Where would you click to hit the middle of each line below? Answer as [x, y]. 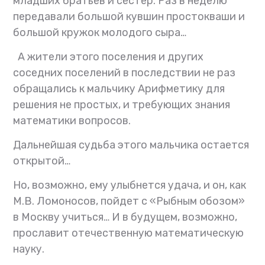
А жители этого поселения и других [109, 57]
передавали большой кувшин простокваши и [129, 17]
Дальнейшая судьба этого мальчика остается [131, 145]
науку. [29, 249]
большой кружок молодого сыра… [100, 33]
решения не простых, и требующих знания [122, 105]
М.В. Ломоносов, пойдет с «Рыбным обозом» [129, 201]
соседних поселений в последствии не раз [125, 73]
